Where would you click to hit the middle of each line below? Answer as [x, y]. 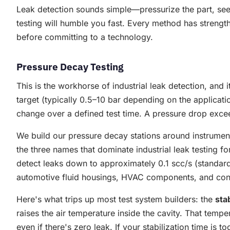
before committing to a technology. [85, 37]
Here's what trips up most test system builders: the [116, 199]
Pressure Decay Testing [70, 67]
